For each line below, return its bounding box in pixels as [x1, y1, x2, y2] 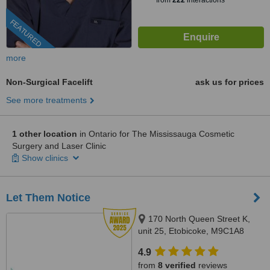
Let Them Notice [6, 192, 90, 204]
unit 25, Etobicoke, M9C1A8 [138, 226, 244, 236]
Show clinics [22, 153, 71, 163]
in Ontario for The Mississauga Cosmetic [77, 129, 234, 139]
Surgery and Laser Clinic [12, 141, 106, 151]
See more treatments [6, 95, 87, 105]
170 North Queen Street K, [148, 214, 250, 224]
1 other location [12, 129, 77, 139]
